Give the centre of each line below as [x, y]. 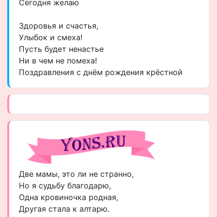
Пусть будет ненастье [61, 49]
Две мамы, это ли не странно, [76, 174]
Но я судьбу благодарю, [65, 186]
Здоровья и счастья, [59, 26]
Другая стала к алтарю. [64, 209]
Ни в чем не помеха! [58, 61]
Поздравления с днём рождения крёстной [101, 72]
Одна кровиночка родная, [69, 197]
